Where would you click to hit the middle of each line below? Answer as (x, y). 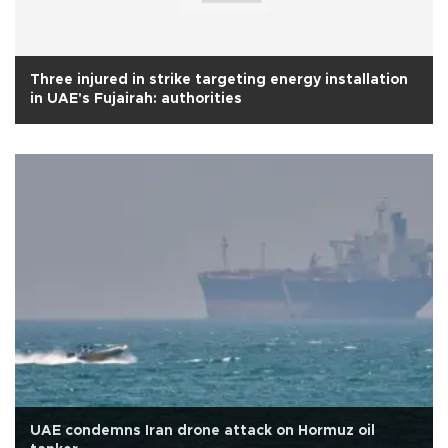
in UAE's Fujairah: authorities (136, 98)
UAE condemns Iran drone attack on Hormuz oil (202, 430)
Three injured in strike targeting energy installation (219, 79)
